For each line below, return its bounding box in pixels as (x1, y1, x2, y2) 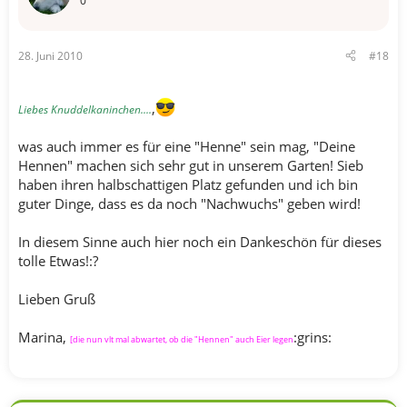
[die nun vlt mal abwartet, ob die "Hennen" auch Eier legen (70, 333, 293, 345)
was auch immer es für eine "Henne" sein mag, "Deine (18, 136, 355, 155)
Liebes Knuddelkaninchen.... (18, 101, 152, 117)
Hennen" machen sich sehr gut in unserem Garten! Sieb (18, 155, 363, 174)
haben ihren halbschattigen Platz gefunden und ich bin (18, 174, 358, 194)
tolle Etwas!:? (18, 251, 98, 270)
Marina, (18, 327, 70, 346)
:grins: (293, 327, 332, 346)
